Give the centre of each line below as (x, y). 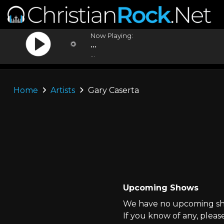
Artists (63, 90)
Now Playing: (112, 35)
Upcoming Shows (160, 188)
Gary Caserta (112, 90)
